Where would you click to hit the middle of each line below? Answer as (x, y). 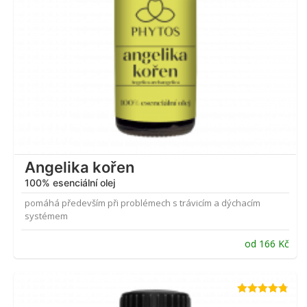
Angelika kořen (79, 168)
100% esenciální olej (70, 183)
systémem (46, 216)
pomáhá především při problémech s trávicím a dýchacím (143, 203)
